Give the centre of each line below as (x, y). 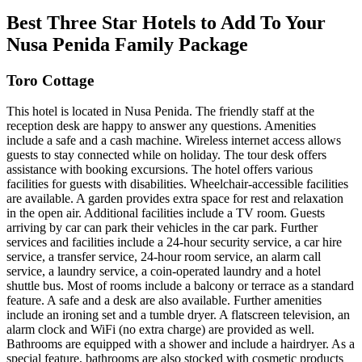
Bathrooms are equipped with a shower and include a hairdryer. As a (181, 344)
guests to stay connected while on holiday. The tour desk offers (166, 155)
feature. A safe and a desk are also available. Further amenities (164, 301)
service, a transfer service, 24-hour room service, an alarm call (164, 257)
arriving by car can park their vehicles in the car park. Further (162, 228)
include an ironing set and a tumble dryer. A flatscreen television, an (178, 315)
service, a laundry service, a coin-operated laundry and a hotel (164, 271)
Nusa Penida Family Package (127, 44)
